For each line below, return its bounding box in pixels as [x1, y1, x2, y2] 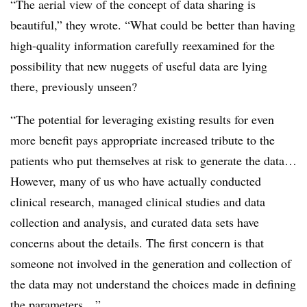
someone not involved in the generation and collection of [10, 255, 291, 271]
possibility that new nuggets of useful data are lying [10, 58, 267, 74]
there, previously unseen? [10, 78, 137, 95]
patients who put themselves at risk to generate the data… [10, 152, 297, 169]
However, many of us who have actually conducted [10, 173, 261, 189]
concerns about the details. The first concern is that [10, 234, 264, 251]
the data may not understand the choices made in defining [10, 275, 296, 292]
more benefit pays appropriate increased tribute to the [10, 132, 275, 148]
